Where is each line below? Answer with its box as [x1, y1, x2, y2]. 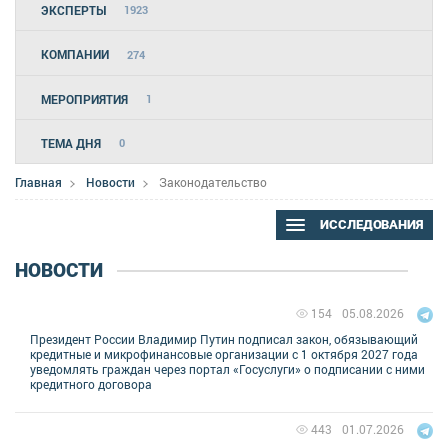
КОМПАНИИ [41, 46, 109, 63]
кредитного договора [30, 375, 152, 392]
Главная [15, 173, 62, 190]
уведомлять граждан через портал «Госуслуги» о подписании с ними [30, 360, 425, 377]
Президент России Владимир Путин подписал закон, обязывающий [30, 330, 418, 347]
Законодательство [159, 173, 267, 190]
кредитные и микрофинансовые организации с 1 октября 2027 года [30, 345, 418, 362]
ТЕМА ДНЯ [41, 134, 101, 151]
